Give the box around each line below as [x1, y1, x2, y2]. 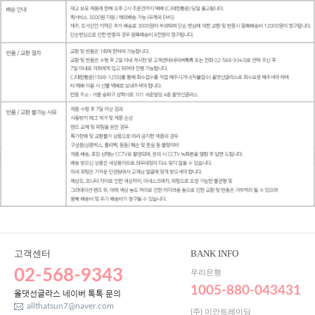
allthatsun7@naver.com [27, 302, 114, 311]
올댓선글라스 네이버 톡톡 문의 [14, 290, 121, 299]
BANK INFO [191, 248, 238, 259]
